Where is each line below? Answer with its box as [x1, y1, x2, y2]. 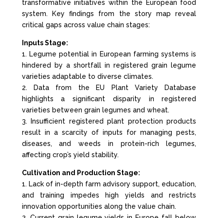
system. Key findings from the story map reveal [21, 10, 197, 18]
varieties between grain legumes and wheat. [21, 106, 169, 114]
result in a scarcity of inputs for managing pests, [21, 128, 197, 136]
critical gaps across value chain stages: [21, 21, 150, 29]
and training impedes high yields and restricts [21, 191, 197, 199]
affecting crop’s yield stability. [21, 151, 119, 159]
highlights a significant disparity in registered [21, 95, 197, 103]
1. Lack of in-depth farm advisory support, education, [21, 180, 197, 188]
